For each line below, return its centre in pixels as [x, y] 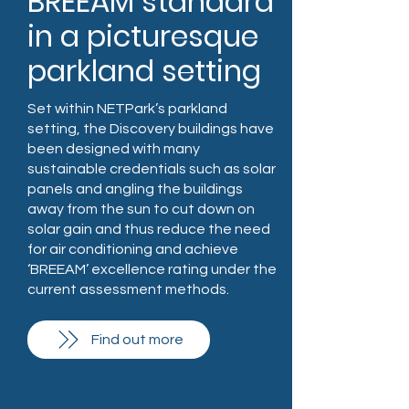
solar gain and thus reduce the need [149, 229]
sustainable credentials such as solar [152, 169]
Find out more [137, 340]
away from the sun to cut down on [141, 209]
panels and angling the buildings [135, 189]
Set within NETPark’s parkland [127, 109]
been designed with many [114, 149]
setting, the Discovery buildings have [151, 129]
